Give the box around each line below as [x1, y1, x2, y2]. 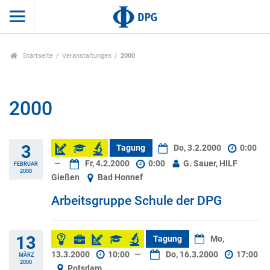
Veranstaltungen [62, 52, 112, 60]
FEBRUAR [14, 160, 38, 168]
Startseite [20, 52, 53, 60]
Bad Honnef [96, 172, 143, 183]
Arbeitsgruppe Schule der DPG [51, 193, 222, 208]
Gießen [51, 172, 81, 183]
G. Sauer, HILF [181, 159, 238, 169]
